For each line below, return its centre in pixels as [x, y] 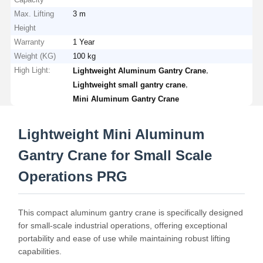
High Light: [33, 70]
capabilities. [40, 251]
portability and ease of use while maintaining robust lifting [124, 238]
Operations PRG [73, 176]
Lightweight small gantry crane [129, 85]
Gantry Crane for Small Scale [115, 155]
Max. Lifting [34, 14]
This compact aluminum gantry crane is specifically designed [130, 212]
